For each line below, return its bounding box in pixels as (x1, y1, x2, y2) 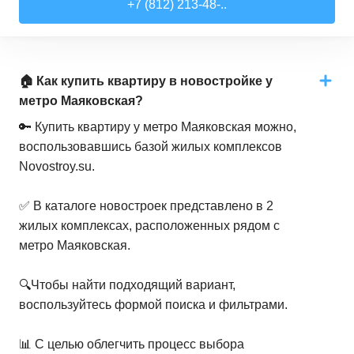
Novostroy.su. (19, 160, 95, 173)
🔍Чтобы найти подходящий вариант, (19, 278, 235, 292)
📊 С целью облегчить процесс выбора (19, 337, 244, 351)
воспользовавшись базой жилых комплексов (19, 140, 282, 153)
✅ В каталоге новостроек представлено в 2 (19, 199, 273, 213)
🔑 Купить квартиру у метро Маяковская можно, (19, 120, 296, 134)
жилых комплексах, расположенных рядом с (19, 219, 280, 232)
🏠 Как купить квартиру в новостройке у (19, 74, 273, 88)
